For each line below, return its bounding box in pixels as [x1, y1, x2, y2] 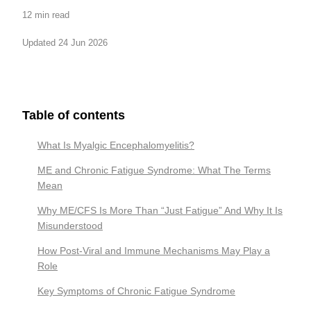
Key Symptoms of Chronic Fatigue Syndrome [37, 285, 235, 296]
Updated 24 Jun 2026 [22, 37, 108, 48]
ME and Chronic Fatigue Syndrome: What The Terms [37, 165, 271, 176]
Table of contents [22, 108, 125, 122]
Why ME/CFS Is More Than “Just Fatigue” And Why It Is [37, 205, 283, 216]
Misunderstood [37, 220, 103, 231]
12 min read [22, 10, 69, 20]
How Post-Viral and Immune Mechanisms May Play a [37, 245, 270, 256]
